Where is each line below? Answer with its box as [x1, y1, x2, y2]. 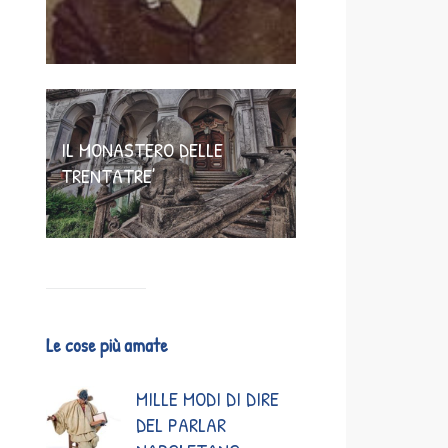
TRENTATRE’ [61, 162, 156, 190]
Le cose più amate [46, 332, 168, 359]
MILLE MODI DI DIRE [136, 385, 279, 413]
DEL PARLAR [136, 411, 226, 439]
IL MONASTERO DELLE [61, 136, 223, 164]
